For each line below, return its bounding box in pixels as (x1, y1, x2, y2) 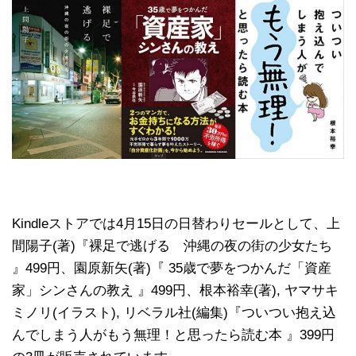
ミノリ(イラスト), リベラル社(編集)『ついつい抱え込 (12, 304, 336, 320)
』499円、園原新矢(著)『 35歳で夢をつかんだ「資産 (12, 260, 331, 276)
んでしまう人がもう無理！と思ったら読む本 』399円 (12, 327, 335, 342)
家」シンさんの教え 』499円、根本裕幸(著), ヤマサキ (12, 282, 339, 298)
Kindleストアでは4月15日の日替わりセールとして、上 (12, 215, 340, 231)
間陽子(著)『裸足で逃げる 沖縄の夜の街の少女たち (12, 238, 332, 253)
